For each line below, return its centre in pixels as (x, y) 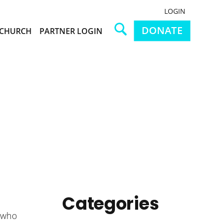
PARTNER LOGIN (71, 31)
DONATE (162, 31)
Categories (111, 203)
